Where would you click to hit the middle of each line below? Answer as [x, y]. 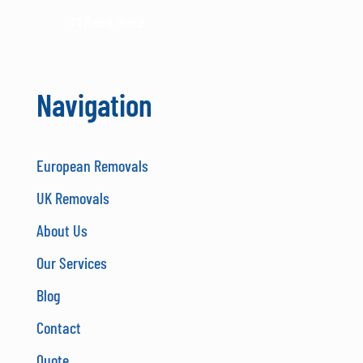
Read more [114, 21]
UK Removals [73, 197]
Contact [59, 327]
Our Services [72, 262]
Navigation [94, 104]
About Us [62, 230]
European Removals [92, 165]
